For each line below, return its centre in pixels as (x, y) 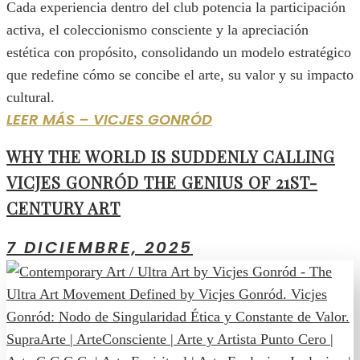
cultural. (31, 97)
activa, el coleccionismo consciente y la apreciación (157, 29)
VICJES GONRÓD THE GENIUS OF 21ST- (162, 182)
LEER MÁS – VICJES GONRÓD (109, 119)
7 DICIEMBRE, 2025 (100, 247)
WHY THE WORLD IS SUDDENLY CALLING (171, 157)
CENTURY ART (63, 208)
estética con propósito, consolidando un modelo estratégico (179, 52)
